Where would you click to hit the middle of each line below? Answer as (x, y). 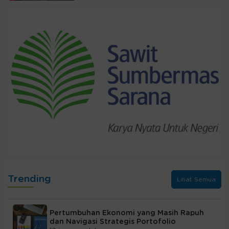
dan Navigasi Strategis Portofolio (113, 222)
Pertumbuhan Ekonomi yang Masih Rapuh (127, 213)
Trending (29, 179)
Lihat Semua (196, 179)
